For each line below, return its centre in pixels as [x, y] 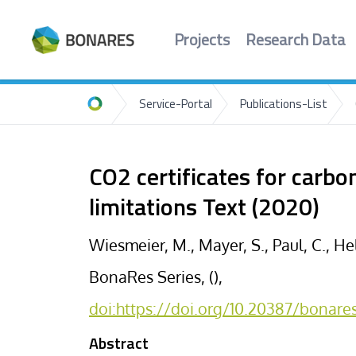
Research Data [295, 41]
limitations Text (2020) [204, 209]
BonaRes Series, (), [156, 277]
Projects [201, 41]
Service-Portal [176, 105]
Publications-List [284, 105]
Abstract [119, 345]
